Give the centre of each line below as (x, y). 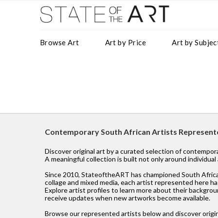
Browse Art (60, 42)
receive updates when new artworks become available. (127, 198)
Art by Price (125, 42)
